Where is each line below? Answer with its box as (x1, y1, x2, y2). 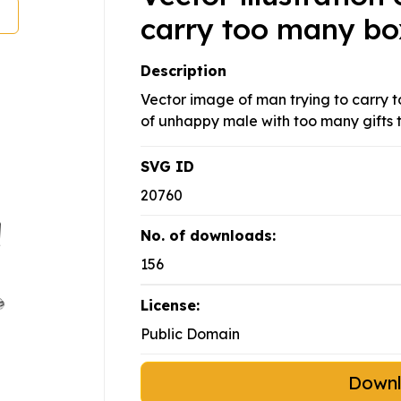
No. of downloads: (141, 226, 276, 245)
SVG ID (141, 158, 194, 176)
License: (141, 296, 200, 315)
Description (141, 62, 226, 81)
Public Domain (141, 325, 240, 344)
